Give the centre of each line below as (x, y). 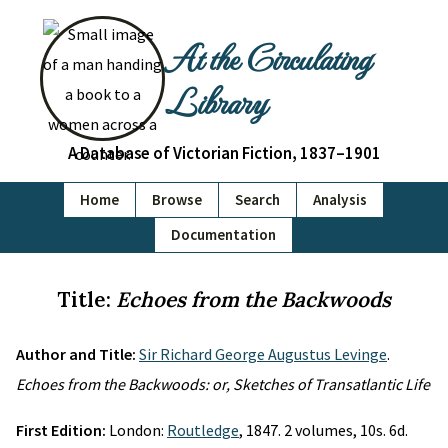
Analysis (340, 199)
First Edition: (62, 430)
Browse (177, 199)
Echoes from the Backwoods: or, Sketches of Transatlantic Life (223, 384)
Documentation (223, 234)
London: (138, 430)
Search (257, 199)
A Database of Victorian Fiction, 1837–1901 (224, 153)
